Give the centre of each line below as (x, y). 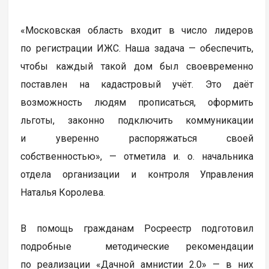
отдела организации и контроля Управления (137, 175)
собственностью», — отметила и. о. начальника (137, 157)
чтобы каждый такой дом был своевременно (137, 67)
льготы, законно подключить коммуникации (137, 121)
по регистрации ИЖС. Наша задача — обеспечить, (137, 49)
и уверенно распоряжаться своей (137, 139)
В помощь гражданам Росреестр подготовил (137, 229)
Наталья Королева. (64, 193)
